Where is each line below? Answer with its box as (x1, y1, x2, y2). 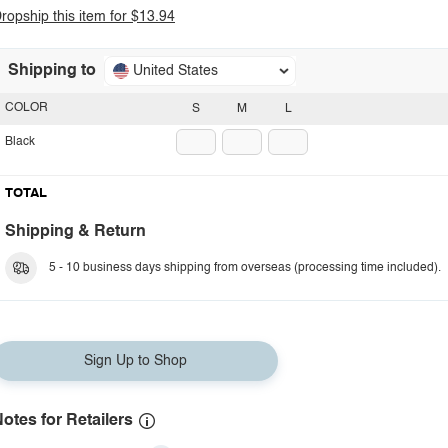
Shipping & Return (5, 224, 146, 240)
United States (133, 64, 218, 78)
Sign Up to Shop (83, 354, 187, 368)
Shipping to (8, 63, 96, 79)
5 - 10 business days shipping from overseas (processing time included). (49, 262, 441, 274)
